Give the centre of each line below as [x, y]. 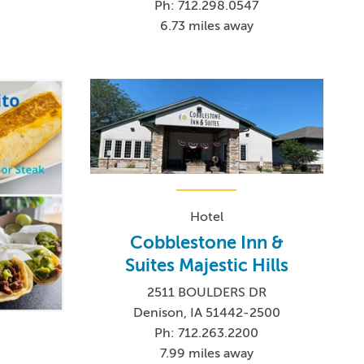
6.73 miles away [206, 26]
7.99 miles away [206, 353]
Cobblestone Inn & [206, 242]
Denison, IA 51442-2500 [206, 312]
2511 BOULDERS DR [206, 292]
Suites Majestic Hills [206, 265]
